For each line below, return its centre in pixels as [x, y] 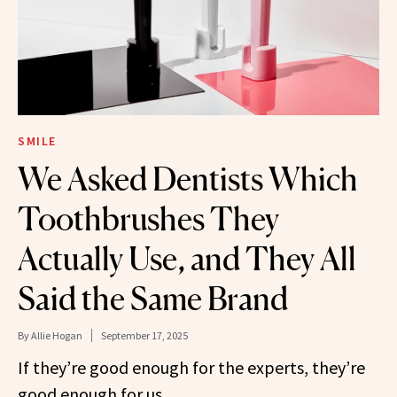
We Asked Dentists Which [188, 179]
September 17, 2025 [144, 335]
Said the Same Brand [153, 298]
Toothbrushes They [148, 218]
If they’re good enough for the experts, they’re [191, 367]
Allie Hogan [57, 335]
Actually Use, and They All [187, 258]
